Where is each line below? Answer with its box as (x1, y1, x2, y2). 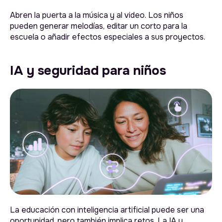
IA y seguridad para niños (10, 62, 166, 79)
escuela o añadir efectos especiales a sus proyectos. (10, 32, 205, 43)
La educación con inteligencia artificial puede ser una (10, 205, 204, 216)
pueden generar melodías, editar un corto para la (10, 21, 187, 32)
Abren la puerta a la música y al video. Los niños (10, 10, 183, 21)
